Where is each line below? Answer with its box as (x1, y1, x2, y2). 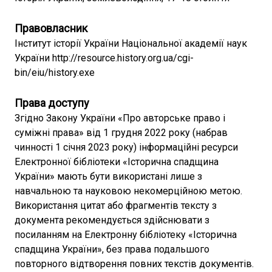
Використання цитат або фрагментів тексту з (15, 200, 217, 211)
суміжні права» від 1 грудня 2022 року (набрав (15, 127, 228, 138)
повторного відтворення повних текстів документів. (15, 258, 254, 270)
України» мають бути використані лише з (15, 171, 202, 182)
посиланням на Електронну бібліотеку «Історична (15, 229, 237, 240)
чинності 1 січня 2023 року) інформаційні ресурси (15, 141, 238, 153)
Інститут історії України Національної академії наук (15, 38, 247, 49)
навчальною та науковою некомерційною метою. (15, 185, 242, 197)
